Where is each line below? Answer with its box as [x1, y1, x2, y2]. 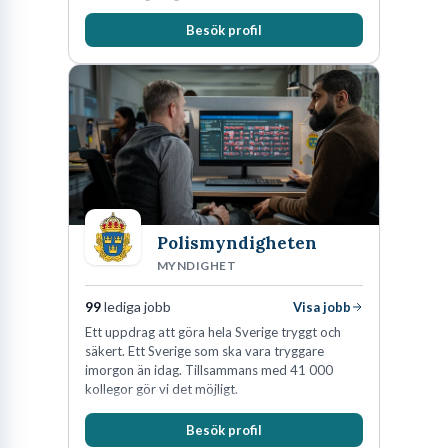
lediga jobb [101, 297, 171, 315]
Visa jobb [293, 298, 351, 315]
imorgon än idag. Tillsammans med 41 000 [85, 361, 333, 378]
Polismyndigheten [157, 231, 317, 254]
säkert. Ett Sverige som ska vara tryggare [85, 342, 324, 359]
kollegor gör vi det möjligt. [85, 380, 238, 397]
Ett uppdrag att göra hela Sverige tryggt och [85, 323, 341, 340]
